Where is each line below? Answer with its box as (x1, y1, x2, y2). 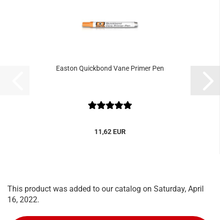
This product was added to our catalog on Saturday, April (7, 184, 204, 193)
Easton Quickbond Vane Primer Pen (55, 64, 164, 72)
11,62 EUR (94, 128, 126, 136)
